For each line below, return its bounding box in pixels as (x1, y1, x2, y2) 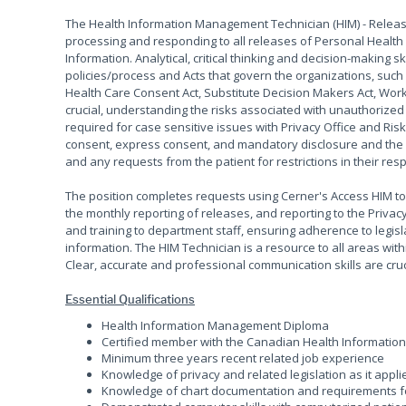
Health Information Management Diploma (101, 317, 329, 333)
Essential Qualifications (65, 292, 195, 306)
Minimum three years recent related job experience (101, 350, 384, 366)
